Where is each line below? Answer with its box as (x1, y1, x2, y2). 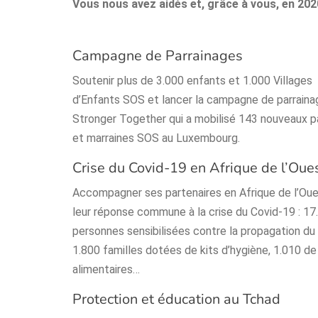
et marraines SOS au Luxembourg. (72, 131, 240, 146)
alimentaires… (72, 263, 140, 277)
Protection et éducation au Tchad (72, 290, 280, 309)
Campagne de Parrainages (72, 46, 243, 66)
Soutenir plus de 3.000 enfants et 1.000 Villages (72, 74, 312, 88)
